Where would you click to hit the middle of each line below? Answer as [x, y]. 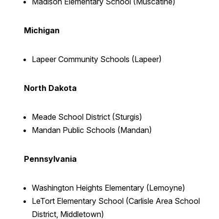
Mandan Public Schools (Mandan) [92, 130]
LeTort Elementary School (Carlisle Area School [116, 201]
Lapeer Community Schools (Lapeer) [97, 59]
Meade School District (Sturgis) [87, 117]
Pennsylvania [50, 159]
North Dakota [50, 88]
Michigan [42, 30]
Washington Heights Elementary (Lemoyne [107, 188]
